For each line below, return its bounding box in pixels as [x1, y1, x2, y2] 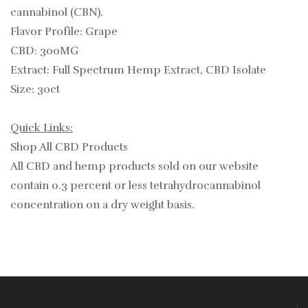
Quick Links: [10, 121, 73, 135]
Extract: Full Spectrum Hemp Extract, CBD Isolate [10, 63, 266, 78]
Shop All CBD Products [10, 140, 128, 155]
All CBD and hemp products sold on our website [10, 159, 258, 174]
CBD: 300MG [10, 44, 78, 58]
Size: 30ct [10, 82, 60, 97]
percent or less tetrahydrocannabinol [67, 179, 261, 193]
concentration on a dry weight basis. [10, 198, 195, 212]
